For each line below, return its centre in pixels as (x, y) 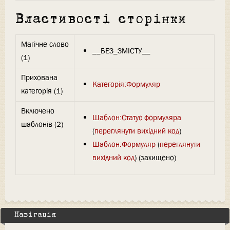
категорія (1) (42, 91)
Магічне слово (45, 44)
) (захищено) (155, 158)
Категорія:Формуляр (126, 84)
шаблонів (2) (42, 124)
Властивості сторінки (101, 20)
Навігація (35, 215)
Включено (38, 111)
